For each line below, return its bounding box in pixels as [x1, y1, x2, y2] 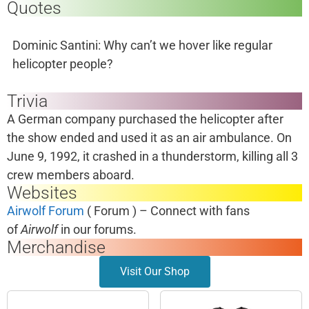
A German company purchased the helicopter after [7, 112, 283, 126]
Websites [7, 183, 77, 203]
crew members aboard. [7, 168, 134, 182]
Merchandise [7, 237, 106, 257]
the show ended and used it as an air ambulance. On [7, 130, 292, 145]
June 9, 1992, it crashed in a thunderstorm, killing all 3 [7, 149, 298, 163]
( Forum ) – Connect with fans [84, 203, 250, 218]
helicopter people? [12, 57, 113, 71]
